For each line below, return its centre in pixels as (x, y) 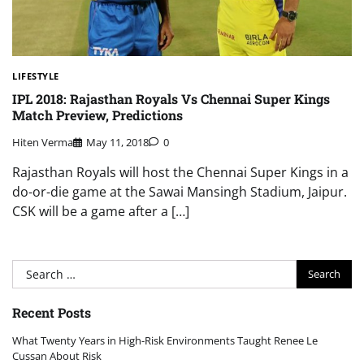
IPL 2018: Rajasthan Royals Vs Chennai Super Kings (171, 99)
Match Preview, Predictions (97, 115)
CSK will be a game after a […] (101, 211)
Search (32, 269)
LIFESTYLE (36, 76)
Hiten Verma (43, 142)
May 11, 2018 (117, 142)
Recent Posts (52, 312)
